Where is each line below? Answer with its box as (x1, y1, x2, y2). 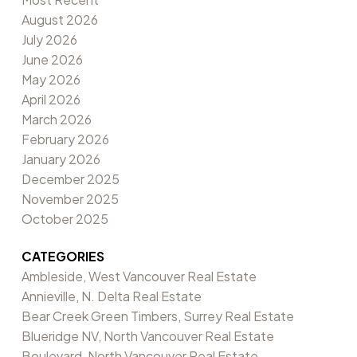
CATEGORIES (21, 248, 104, 265)
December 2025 (21, 170, 120, 187)
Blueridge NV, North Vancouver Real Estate (21, 328, 274, 345)
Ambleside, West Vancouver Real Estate (21, 268, 257, 285)
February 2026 (21, 130, 109, 147)
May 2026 (21, 70, 80, 88)
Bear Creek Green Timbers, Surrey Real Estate (21, 308, 294, 325)
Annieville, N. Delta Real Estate (21, 288, 202, 305)
